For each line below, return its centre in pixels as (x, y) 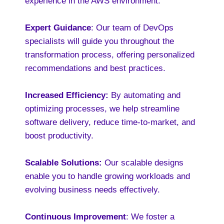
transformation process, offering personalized (110, 55)
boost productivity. (59, 136)
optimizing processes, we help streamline (102, 109)
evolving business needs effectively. (92, 190)
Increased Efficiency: (68, 95)
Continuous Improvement (75, 217)
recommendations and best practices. (95, 68)
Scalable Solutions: (65, 163)
